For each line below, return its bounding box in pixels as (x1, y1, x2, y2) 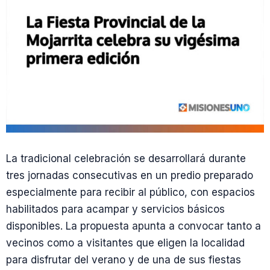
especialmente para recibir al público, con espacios (6, 186, 255, 198)
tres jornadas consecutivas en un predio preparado (6, 169, 253, 181)
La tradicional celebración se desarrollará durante (6, 152, 246, 165)
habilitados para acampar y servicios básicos (6, 203, 225, 215)
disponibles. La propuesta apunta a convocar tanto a (6, 220, 261, 232)
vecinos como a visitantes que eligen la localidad (6, 237, 245, 249)
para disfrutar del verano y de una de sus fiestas (6, 254, 241, 266)
